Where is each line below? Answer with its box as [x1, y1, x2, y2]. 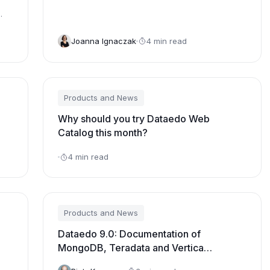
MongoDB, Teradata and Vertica [58, 242, 204, 254]
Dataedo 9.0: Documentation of [58, 228, 201, 240]
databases [58, 256, 105, 268]
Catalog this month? [58, 127, 148, 139]
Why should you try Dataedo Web [58, 113, 210, 125]
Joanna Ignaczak [71, 36, 137, 46]
